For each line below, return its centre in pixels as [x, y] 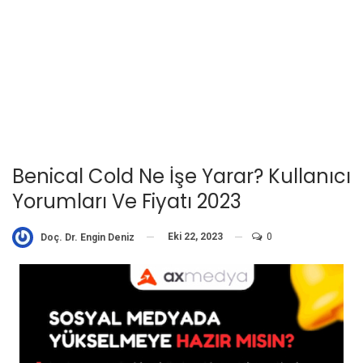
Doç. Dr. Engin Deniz [88, 237]
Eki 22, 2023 [195, 236]
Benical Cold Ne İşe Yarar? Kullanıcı [181, 176]
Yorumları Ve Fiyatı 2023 [127, 201]
